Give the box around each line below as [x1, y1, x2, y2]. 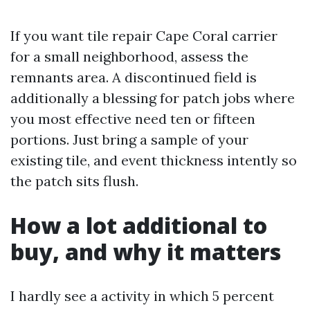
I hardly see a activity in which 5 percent [10, 287, 274, 304]
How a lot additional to [10, 210, 267, 240]
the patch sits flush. [10, 172, 138, 190]
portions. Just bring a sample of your [10, 131, 248, 148]
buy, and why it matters [10, 237, 281, 266]
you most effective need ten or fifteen [10, 110, 255, 127]
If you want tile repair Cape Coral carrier [10, 27, 277, 44]
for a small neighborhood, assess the [10, 48, 248, 65]
